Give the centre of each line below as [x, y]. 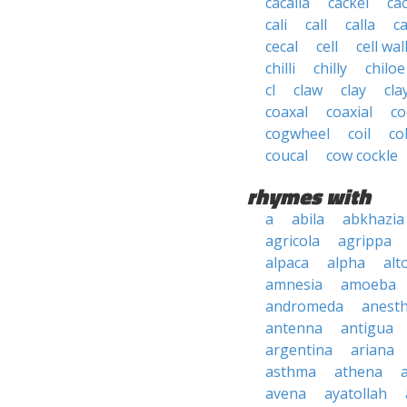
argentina [299, 350]
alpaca [287, 263]
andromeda [304, 306]
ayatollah [356, 393]
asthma [291, 372]
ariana [372, 350]
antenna [294, 328]
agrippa [365, 241]
